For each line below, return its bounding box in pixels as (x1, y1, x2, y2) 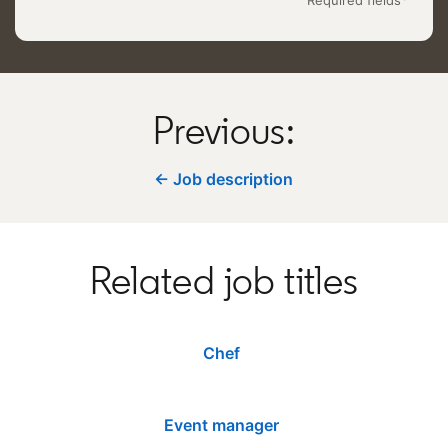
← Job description (154, 168, 294, 189)
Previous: (152, 105, 296, 154)
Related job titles (89, 255, 359, 304)
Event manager (164, 414, 280, 435)
